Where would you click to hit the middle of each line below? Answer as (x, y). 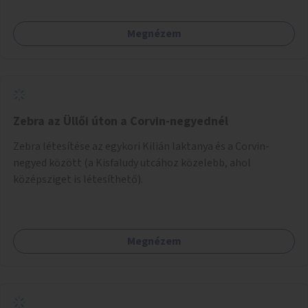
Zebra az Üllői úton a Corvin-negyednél (121, 121)
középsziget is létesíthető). (78, 179)
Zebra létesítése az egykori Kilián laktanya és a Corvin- (141, 146)
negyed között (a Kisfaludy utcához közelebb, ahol (132, 163)
